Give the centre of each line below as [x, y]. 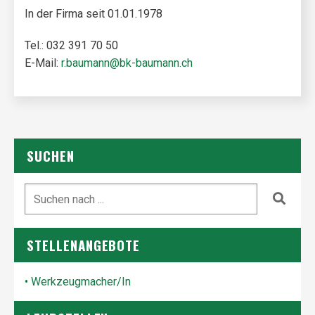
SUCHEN [51, 155]
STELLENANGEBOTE [84, 245]
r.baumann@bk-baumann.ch [127, 63]
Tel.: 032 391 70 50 [71, 45]
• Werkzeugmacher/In [78, 282]
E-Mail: [43, 63]
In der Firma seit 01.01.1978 [94, 14]
